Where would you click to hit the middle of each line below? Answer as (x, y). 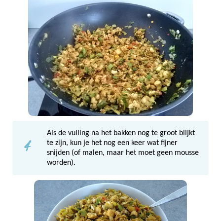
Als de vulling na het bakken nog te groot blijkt (121, 133)
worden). (61, 163)
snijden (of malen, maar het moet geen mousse (123, 153)
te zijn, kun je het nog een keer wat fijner (112, 143)
